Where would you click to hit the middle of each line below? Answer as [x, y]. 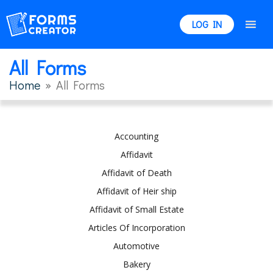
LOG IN [207, 24]
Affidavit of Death [136, 172]
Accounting [136, 136]
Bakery [136, 264]
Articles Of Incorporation [136, 227]
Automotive [136, 246]
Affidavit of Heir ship [136, 191]
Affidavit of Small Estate [136, 209]
